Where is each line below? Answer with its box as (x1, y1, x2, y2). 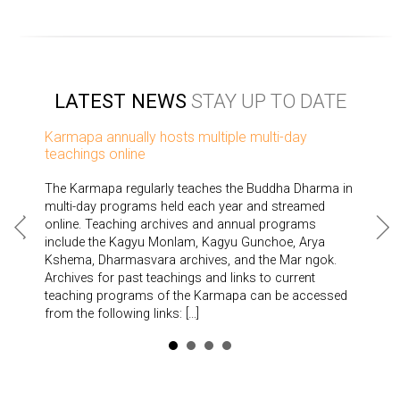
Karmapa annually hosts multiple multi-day (45, 129, 307, 146)
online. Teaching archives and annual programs (45, 217, 316, 233)
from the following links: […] (45, 306, 199, 322)
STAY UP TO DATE (190, 89, 346, 113)
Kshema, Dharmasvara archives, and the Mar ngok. (45, 253, 337, 269)
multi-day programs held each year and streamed (45, 199, 325, 215)
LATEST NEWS (54, 89, 187, 113)
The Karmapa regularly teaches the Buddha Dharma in (45, 181, 353, 197)
